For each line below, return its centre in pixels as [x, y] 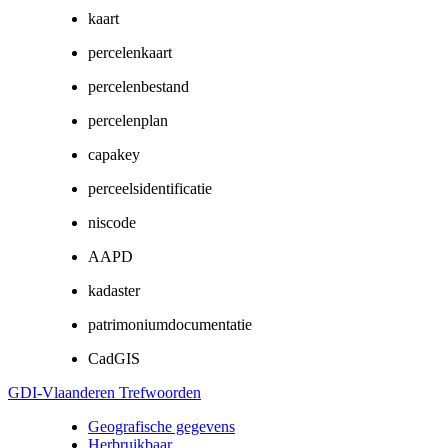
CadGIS [114, 358]
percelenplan [128, 120]
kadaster [114, 290]
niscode [112, 222]
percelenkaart [130, 52]
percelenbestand [138, 86]
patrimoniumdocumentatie [170, 324]
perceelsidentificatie [150, 188]
